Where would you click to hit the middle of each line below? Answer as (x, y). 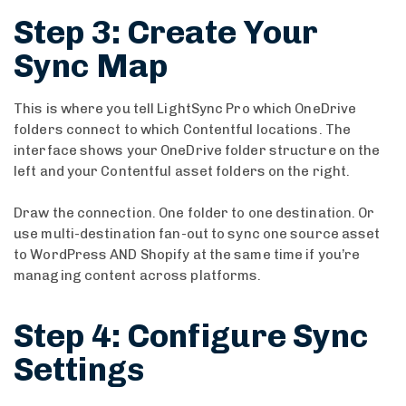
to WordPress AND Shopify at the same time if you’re (187, 254)
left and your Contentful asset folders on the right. (182, 171)
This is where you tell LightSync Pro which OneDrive (185, 109)
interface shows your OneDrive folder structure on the (197, 150)
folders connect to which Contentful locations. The (183, 130)
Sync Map (91, 66)
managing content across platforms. (138, 275)
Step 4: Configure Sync (191, 335)
